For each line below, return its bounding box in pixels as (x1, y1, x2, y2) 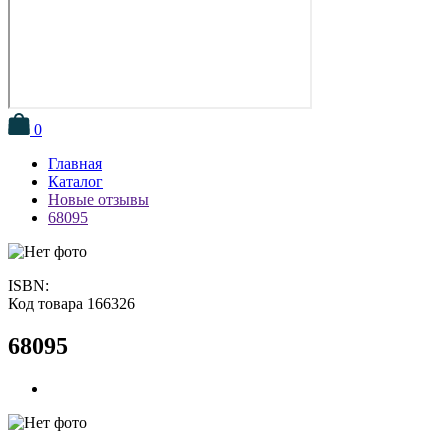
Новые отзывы (48, 190, 149, 208)
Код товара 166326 (8, 294, 135, 312)
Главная (48, 154, 102, 172)
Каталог (48, 172, 103, 190)
